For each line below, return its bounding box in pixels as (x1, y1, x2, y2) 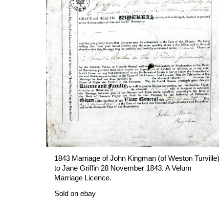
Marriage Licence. (54, 174, 111, 182)
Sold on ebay (54, 189, 96, 197)
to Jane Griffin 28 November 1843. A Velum (54, 164, 192, 172)
